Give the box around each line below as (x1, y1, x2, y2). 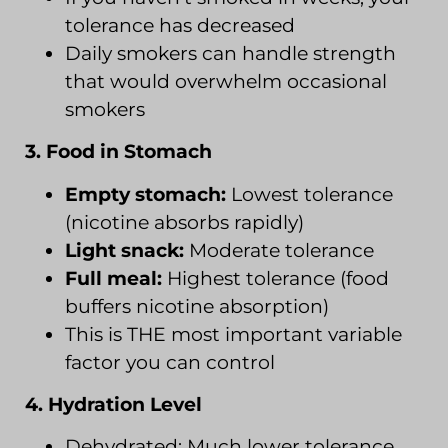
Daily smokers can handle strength (65, 41, 396, 65)
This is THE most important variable (65, 322, 402, 346)
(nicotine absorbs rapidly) (65, 210, 304, 234)
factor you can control (65, 350, 275, 374)
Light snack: (65, 238, 184, 262)
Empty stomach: (65, 182, 226, 206)
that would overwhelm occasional (65, 69, 387, 93)
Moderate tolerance (184, 238, 374, 262)
